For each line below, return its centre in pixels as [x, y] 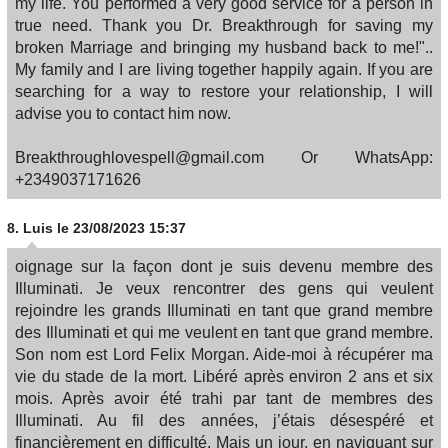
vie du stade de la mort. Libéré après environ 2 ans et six [224, 377]
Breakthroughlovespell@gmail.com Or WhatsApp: [224, 158]
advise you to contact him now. [123, 114]
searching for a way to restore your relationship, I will [224, 92]
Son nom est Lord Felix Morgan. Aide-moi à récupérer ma [224, 355]
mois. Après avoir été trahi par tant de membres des [224, 399]
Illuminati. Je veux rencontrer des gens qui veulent [224, 289]
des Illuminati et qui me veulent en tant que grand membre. [224, 333]
